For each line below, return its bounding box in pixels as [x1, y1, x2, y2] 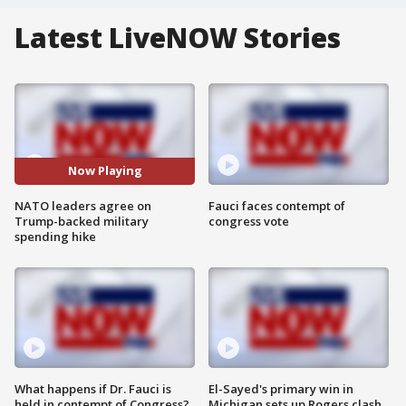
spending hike [14, 227, 96, 245]
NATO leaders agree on [14, 197, 151, 214]
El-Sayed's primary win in [208, 381, 353, 398]
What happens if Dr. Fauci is [14, 381, 171, 398]
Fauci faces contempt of [208, 197, 345, 214]
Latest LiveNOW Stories [14, 19, 341, 56]
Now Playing [67, 162, 142, 179]
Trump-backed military [14, 212, 149, 229]
